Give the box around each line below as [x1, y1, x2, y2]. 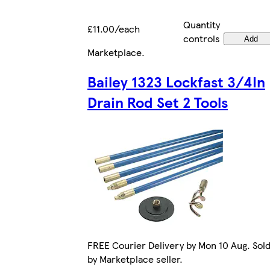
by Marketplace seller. [87, 252, 183, 266]
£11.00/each [87, 21, 140, 36]
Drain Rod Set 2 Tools [87, 91, 228, 112]
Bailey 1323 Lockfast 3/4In [87, 71, 265, 92]
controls [183, 31, 220, 45]
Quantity [183, 17, 220, 31]
